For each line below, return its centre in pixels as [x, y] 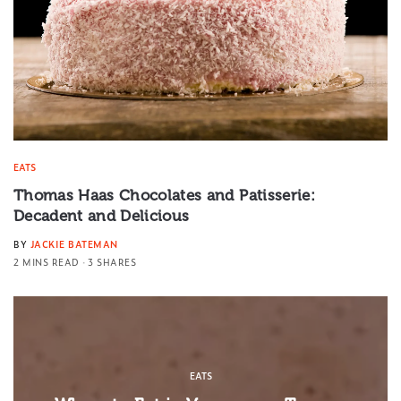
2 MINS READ [47, 262]
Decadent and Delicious [102, 216]
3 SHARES [112, 262]
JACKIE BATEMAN [74, 244]
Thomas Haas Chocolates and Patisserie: [164, 196]
